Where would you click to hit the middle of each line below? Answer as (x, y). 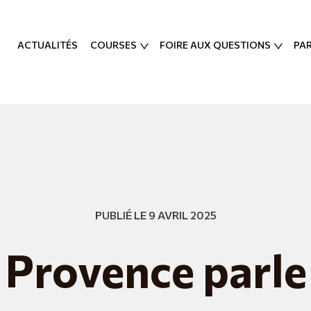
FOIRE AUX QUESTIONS (215, 45)
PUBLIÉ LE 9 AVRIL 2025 (155, 215)
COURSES (114, 45)
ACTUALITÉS (48, 45)
